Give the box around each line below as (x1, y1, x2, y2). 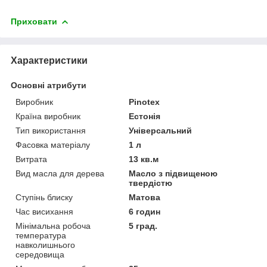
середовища (15, 249, 64, 259)
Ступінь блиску (15, 192, 73, 202)
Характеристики (11, 55, 88, 66)
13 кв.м (129, 154, 159, 164)
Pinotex (129, 97, 160, 107)
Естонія (129, 111, 161, 121)
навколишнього (15, 240, 75, 250)
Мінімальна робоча (15, 221, 91, 231)
